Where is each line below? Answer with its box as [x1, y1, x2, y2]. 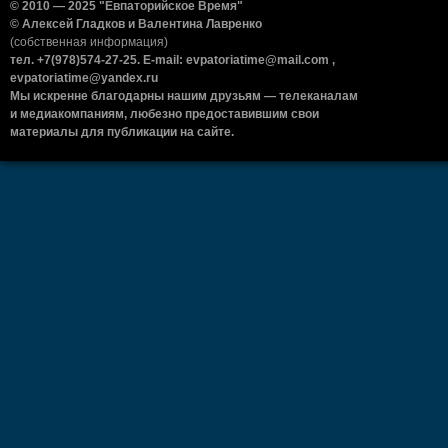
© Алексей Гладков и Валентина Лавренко [10, 16, 262, 31]
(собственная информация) [10, 34, 168, 49]
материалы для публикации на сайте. [10, 124, 234, 139]
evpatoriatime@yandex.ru [10, 70, 158, 85]
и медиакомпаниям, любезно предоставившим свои [10, 106, 319, 121]
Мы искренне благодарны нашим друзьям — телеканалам [10, 88, 358, 103]
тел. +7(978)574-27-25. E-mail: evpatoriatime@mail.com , [10, 52, 335, 67]
